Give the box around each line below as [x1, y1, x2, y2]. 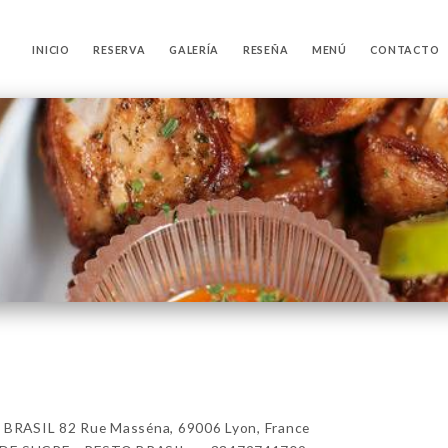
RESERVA [93, 43, 146, 56]
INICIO [32, 43, 70, 56]
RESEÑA [242, 43, 289, 56]
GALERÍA [169, 43, 220, 56]
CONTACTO [370, 43, 440, 56]
